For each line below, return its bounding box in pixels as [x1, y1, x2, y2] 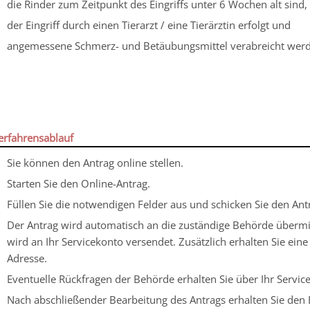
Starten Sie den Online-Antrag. [6, 176, 150, 190]
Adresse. [6, 250, 47, 265]
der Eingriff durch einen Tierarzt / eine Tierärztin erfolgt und [6, 17, 291, 32]
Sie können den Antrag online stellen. [6, 155, 183, 170]
